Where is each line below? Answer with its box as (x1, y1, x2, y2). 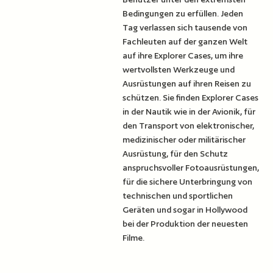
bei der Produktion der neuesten (122, 218, 249, 229)
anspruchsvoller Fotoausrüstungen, (122, 162, 260, 172)
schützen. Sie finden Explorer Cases (122, 92, 259, 102)
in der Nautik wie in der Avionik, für (122, 106, 256, 116)
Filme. (122, 232, 145, 243)
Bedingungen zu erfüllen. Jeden (122, 8, 244, 18)
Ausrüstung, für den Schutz (122, 148, 229, 158)
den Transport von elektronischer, (122, 120, 255, 130)
